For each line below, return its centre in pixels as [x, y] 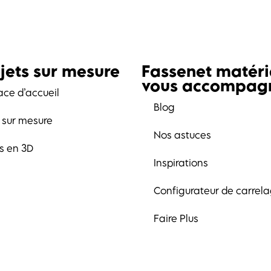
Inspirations [181, 163]
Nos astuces [182, 135]
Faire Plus [176, 218]
